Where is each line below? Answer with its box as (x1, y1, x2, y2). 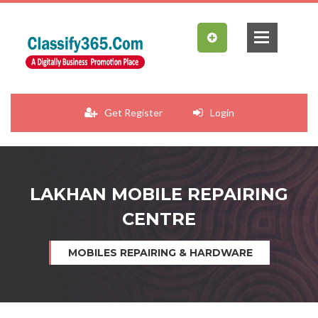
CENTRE (122, 209, 196, 229)
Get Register (104, 106, 163, 119)
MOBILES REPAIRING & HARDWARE (67, 246, 253, 259)
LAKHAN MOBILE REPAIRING (30, 184, 288, 204)
